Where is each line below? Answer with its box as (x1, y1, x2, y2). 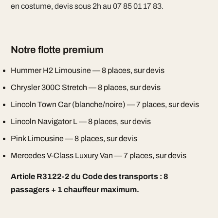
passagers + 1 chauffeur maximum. (10, 185, 139, 194)
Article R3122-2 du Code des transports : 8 (10, 172, 168, 181)
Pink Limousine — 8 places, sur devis (10, 134, 137, 143)
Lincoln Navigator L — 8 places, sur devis (10, 117, 151, 126)
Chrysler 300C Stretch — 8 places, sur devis (10, 83, 161, 91)
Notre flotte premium (10, 44, 104, 55)
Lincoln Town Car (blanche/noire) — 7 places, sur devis (10, 100, 199, 109)
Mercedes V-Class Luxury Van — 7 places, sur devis (10, 151, 186, 160)
